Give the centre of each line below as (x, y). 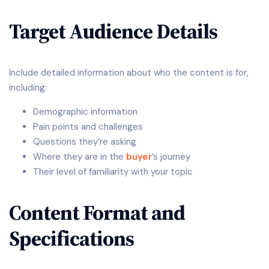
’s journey (171, 156)
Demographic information (85, 111)
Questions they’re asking (85, 141)
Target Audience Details (113, 32)
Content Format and (97, 213)
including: (28, 87)
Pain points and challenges (88, 126)
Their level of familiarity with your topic (113, 171)
